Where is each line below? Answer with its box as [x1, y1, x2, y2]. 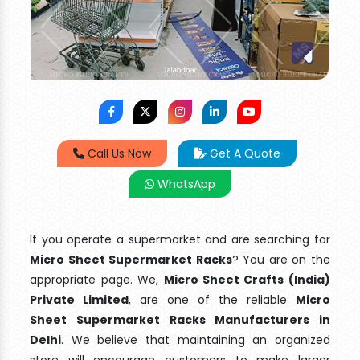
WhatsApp [154, 176, 215, 193]
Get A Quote [207, 145, 280, 162]
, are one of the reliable [129, 292, 296, 309]
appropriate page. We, [30, 272, 164, 288]
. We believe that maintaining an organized [61, 332, 330, 349]
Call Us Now [84, 145, 151, 162]
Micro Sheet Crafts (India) [163, 272, 330, 288]
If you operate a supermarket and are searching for [30, 231, 330, 248]
